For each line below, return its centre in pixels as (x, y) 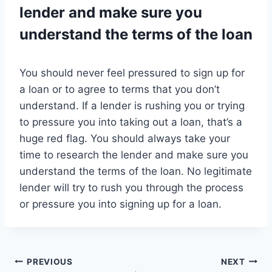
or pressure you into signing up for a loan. (121, 204)
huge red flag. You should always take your (125, 139)
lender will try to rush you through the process (131, 188)
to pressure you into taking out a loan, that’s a (131, 122)
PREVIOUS (50, 261)
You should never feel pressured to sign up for (132, 73)
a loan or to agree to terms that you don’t (120, 90)
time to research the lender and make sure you (134, 155)
